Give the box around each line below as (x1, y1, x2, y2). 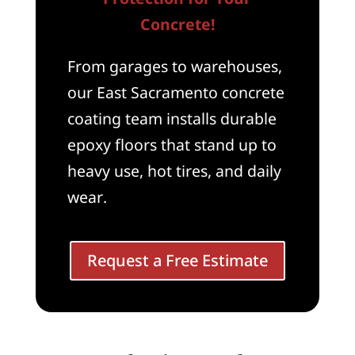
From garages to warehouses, (67, 55, 282, 77)
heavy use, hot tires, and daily (67, 159, 281, 181)
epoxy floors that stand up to (67, 133, 277, 155)
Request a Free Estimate (86, 250, 268, 272)
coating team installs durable (67, 107, 277, 129)
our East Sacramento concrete (67, 81, 284, 103)
